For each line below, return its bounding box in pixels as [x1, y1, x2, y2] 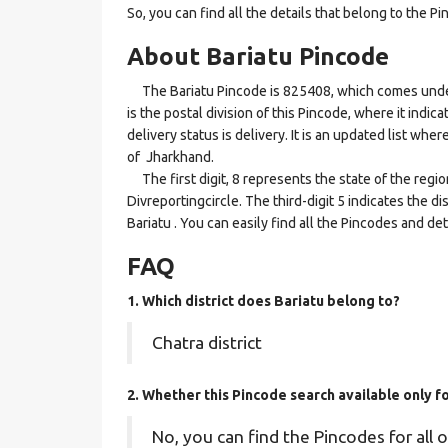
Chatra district [152, 333, 262, 352]
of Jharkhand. [127, 149, 214, 165]
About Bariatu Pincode [127, 43, 389, 70]
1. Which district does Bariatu [127, 293, 327, 309]
